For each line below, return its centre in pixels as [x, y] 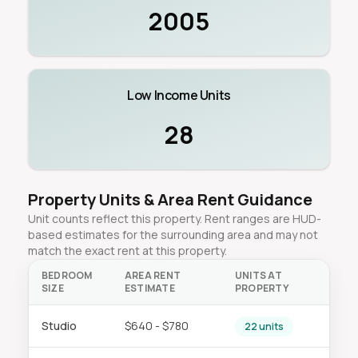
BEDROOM [67, 275]
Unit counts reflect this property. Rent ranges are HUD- [174, 219]
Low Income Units [179, 95]
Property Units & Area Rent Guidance [170, 199]
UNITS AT [259, 275]
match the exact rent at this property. [127, 251]
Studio [59, 326]
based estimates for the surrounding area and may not [173, 235]
